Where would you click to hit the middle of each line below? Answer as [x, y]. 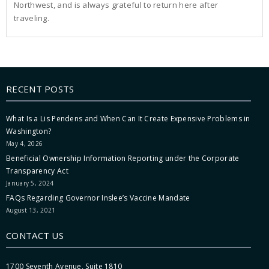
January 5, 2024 [30, 183]
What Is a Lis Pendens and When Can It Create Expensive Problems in [128, 118]
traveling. [32, 18]
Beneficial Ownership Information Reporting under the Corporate [123, 158]
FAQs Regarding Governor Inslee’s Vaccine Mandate [98, 198]
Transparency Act [37, 171]
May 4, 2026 [25, 143]
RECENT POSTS [40, 89]
